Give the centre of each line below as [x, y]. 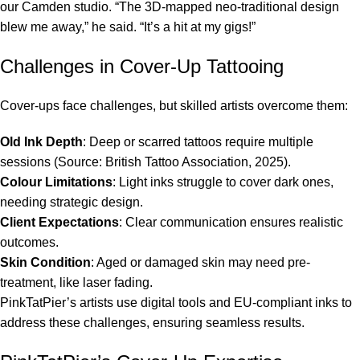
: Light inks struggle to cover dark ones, [223, 182]
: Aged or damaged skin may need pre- [200, 262]
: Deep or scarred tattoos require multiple [198, 141]
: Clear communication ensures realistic [231, 222]
